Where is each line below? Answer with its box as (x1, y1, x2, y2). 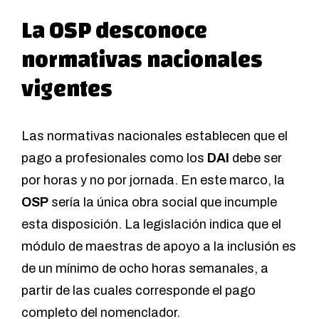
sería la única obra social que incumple (48, 195, 277, 210)
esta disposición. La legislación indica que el (21, 217, 281, 232)
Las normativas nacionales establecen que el (21, 129, 288, 144)
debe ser (232, 151, 282, 166)
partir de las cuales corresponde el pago (21, 283, 256, 298)
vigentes (21, 68, 113, 111)
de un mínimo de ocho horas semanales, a (21, 261, 268, 276)
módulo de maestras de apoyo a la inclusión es (21, 239, 296, 254)
